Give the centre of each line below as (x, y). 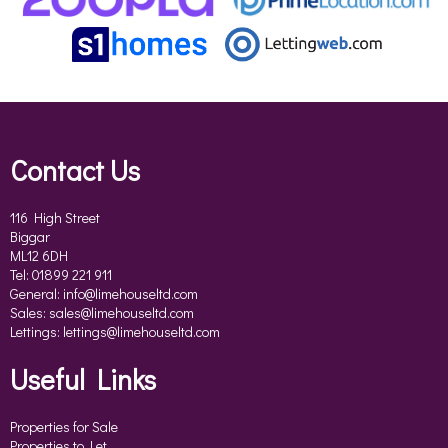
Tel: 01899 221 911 (61, 274)
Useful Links (83, 379)
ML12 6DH (39, 255)
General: (36, 293)
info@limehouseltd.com (130, 293)
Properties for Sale (64, 426)
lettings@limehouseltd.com (141, 331)
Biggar (30, 236)
